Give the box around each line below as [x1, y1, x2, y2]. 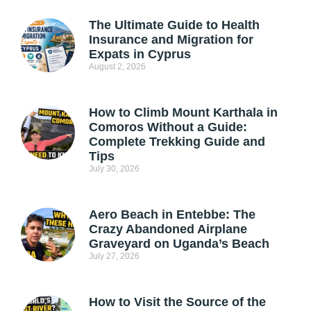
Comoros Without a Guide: [88, 120, 247, 135]
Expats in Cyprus [88, 47, 191, 62]
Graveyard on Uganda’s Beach [88, 237, 269, 251]
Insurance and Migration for [88, 33, 253, 47]
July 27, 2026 [88, 251, 140, 262]
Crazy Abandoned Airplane [88, 222, 247, 237]
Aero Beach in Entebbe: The [88, 208, 255, 222]
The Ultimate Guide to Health [88, 18, 260, 33]
